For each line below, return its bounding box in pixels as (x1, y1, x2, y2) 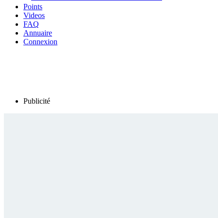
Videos (23, 11, 45, 20)
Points (23, 2, 42, 11)
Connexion (23, 37, 57, 46)
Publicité (23, 97, 50, 106)
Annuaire (23, 29, 52, 37)
